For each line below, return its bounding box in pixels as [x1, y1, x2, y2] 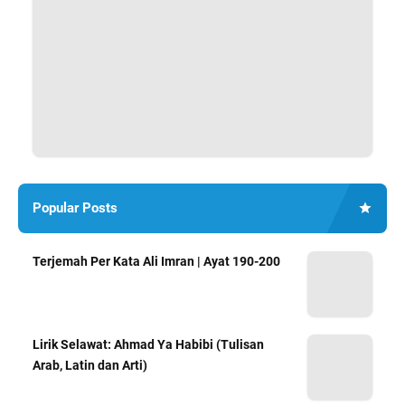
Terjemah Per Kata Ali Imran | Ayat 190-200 [33, 253, 280, 268]
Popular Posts [33, 199, 118, 216]
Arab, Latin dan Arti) [33, 357, 147, 372]
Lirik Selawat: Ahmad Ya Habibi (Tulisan [33, 336, 264, 352]
